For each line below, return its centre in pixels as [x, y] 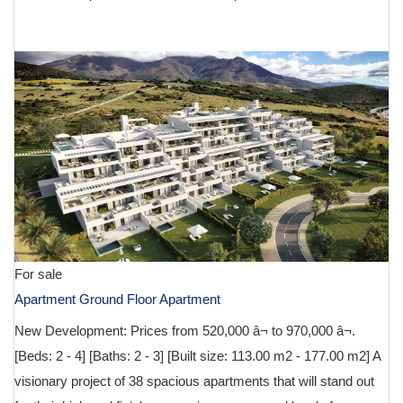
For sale [38, 273]
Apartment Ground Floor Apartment [117, 299]
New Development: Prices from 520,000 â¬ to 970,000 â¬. [185, 330]
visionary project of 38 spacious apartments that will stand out [194, 381]
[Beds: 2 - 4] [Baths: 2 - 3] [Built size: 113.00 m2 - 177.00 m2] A [197, 355]
